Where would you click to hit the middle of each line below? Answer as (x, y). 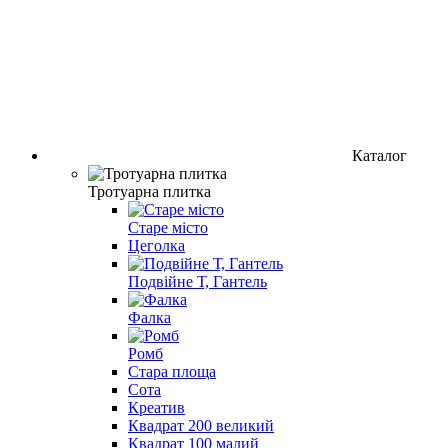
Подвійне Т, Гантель (197, 281)
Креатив (156, 407)
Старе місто (168, 227)
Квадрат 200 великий (201, 425)
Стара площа (172, 371)
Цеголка (156, 245)
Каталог (379, 155)
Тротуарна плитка (149, 191)
